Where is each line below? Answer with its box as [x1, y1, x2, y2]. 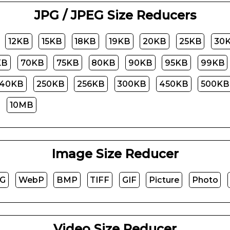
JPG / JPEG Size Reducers [34, 7, 196, 23]
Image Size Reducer [51, 146, 179, 161]
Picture [149, 175, 180, 185]
